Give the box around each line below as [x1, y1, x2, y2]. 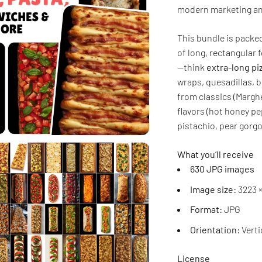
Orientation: [190, 223, 240, 235]
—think [177, 61, 207, 73]
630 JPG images [190, 163, 255, 174]
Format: [190, 204, 223, 215]
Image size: [190, 183, 237, 195]
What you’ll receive [177, 149, 254, 160]
